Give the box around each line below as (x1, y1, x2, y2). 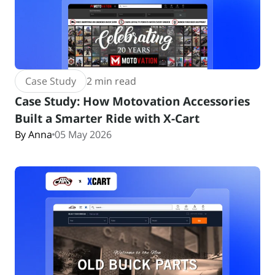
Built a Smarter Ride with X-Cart (15, 110, 199, 126)
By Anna (15, 128, 52, 141)
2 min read (87, 74, 136, 88)
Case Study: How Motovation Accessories (15, 93, 250, 109)
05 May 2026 (55, 128, 112, 141)
